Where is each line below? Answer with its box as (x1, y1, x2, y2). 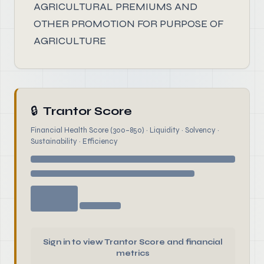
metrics (116, 249, 150, 258)
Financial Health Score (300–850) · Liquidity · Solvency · (31, 126, 219, 135)
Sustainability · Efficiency (31, 137, 118, 146)
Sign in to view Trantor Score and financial (43, 237, 223, 247)
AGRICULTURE (34, 34, 106, 47)
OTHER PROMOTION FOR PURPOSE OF (34, 17, 223, 30)
